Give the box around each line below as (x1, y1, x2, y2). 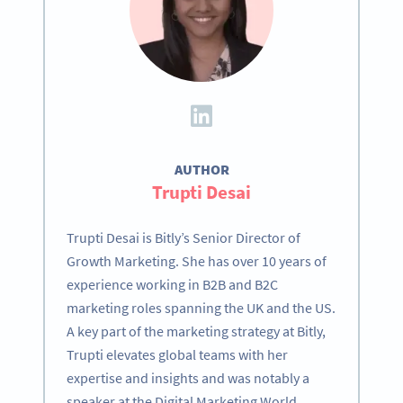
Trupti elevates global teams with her (67, 345, 288, 364)
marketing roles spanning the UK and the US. (67, 299, 336, 318)
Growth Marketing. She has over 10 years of (67, 252, 327, 271)
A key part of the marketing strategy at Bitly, (67, 322, 326, 341)
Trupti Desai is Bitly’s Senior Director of (67, 228, 300, 247)
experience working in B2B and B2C (67, 275, 278, 294)
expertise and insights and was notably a (67, 369, 309, 388)
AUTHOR (174, 160, 229, 179)
